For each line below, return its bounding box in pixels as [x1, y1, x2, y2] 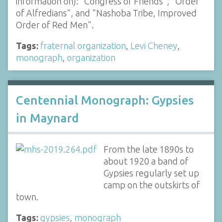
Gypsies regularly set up [103, 168, 199, 178]
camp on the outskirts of [103, 180, 200, 190]
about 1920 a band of [103, 156, 188, 166]
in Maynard [16, 111, 79, 125]
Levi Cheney [130, 41, 177, 51]
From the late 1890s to [103, 144, 194, 155]
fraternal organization [40, 41, 126, 51]
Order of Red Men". [16, 20, 94, 30]
